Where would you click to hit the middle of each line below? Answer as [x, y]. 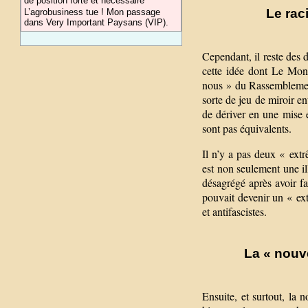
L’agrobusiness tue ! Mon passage [92, 12]
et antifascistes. [234, 211]
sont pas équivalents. [247, 128]
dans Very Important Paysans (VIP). [97, 22]
